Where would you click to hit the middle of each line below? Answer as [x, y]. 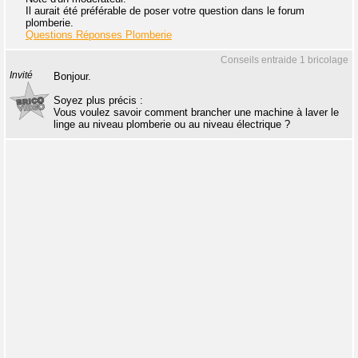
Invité [21, 75]
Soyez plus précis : [98, 100]
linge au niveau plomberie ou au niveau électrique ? [172, 124]
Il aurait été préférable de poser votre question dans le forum [165, 11]
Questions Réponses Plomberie [99, 35]
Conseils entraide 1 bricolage [284, 60]
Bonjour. [72, 76]
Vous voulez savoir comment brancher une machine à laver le [196, 112]
